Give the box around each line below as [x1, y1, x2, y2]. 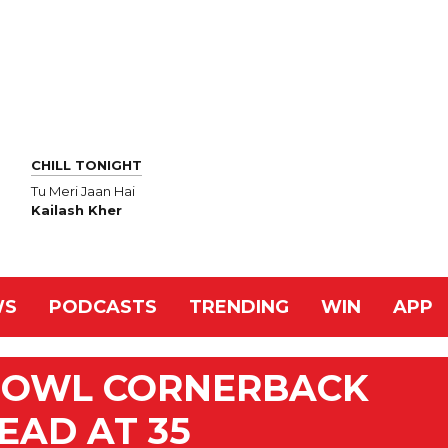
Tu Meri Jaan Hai [31, 183, 135, 200]
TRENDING [189, 296, 289, 318]
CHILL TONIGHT [31, 156, 142, 173]
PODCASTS [49, 296, 157, 318]
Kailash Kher [31, 202, 122, 219]
